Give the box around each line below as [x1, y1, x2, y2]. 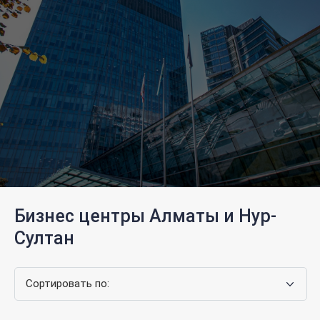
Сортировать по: [26, 277, 109, 290]
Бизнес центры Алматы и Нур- [14, 206, 276, 226]
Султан [14, 228, 74, 249]
